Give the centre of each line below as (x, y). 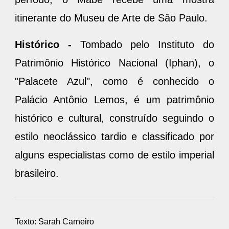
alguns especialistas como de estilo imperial (114, 155)
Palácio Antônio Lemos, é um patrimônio (114, 99)
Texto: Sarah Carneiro (54, 221)
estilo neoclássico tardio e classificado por (114, 136)
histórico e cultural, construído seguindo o (114, 118)
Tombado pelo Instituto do (147, 44)
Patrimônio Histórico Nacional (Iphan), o (114, 63)
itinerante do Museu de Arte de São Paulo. (111, 18)
